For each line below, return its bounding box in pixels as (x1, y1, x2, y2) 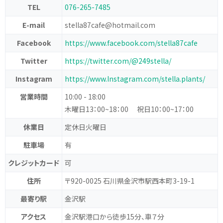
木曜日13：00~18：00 (65, 104, 135, 114)
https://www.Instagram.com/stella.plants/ (65, 74, 205, 84)
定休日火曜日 (65, 122, 107, 132)
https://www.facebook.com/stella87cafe (65, 38, 198, 48)
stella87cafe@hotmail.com (65, 20, 155, 30)
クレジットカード (8, 158, 59, 168)
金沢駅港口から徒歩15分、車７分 (65, 212, 164, 222)
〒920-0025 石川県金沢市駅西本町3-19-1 (65, 176, 195, 186)
